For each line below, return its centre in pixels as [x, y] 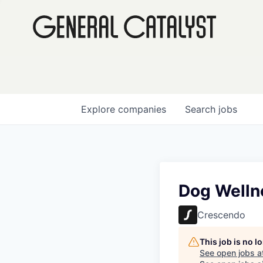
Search [202, 109]
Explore [100, 109]
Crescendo [221, 215]
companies [142, 109]
